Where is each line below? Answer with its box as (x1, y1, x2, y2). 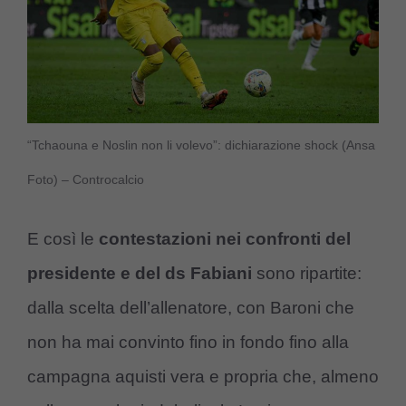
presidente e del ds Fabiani (27, 264, 252, 284)
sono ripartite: (252, 264, 362, 284)
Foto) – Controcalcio (27, 171, 144, 187)
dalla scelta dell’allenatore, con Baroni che (27, 298, 354, 318)
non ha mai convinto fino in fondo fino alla (27, 333, 349, 353)
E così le (27, 229, 99, 249)
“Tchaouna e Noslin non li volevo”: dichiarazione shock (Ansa (27, 137, 375, 152)
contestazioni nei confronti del (99, 229, 351, 249)
